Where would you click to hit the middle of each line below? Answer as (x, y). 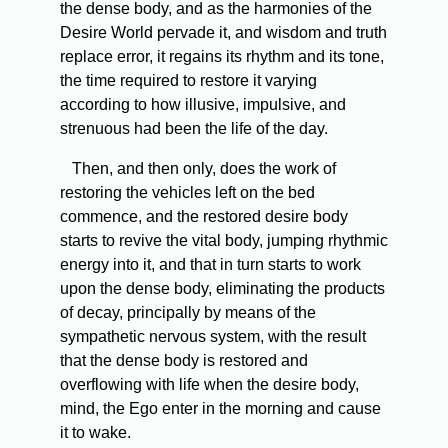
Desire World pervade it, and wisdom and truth (223, 33)
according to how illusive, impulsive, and (203, 105)
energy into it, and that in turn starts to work (210, 265)
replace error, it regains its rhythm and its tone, (222, 57)
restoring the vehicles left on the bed (187, 193)
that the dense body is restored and (184, 361)
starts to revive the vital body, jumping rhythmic (224, 241)
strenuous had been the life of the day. (194, 129)
